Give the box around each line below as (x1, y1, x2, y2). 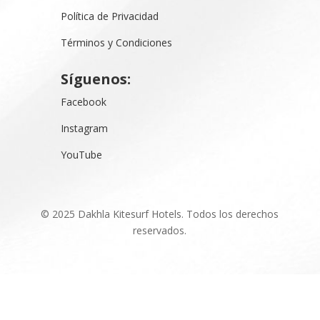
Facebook (61, 94, 107, 109)
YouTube (61, 147, 103, 161)
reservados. (133, 223, 187, 237)
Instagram (61, 121, 109, 135)
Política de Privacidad (61, 9, 159, 23)
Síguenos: (61, 69, 131, 89)
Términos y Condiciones (61, 35, 173, 49)
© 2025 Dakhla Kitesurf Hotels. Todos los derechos (41, 206, 279, 221)
